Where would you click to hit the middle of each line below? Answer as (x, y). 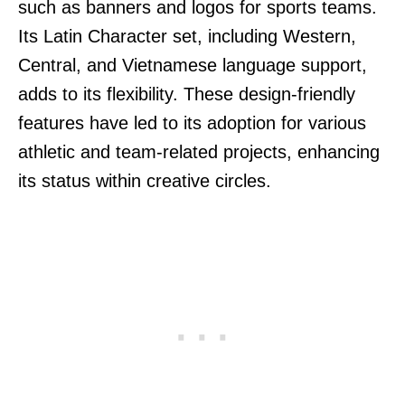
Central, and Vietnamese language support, (193, 65)
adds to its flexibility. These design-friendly (187, 94)
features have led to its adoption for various (192, 122)
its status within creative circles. (145, 180)
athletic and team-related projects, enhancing (199, 151)
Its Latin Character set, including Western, (187, 36)
